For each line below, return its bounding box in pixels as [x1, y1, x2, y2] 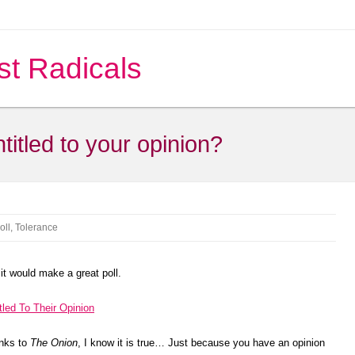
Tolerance [15, 222, 58, 233]
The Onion [30, 337, 78, 349]
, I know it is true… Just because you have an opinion [78, 337, 325, 349]
